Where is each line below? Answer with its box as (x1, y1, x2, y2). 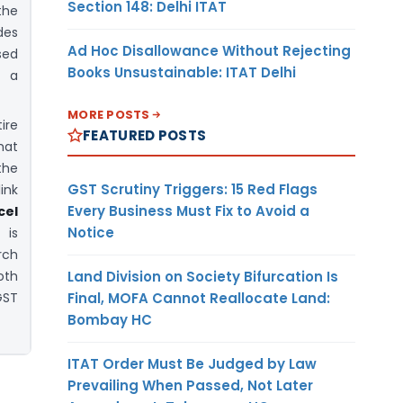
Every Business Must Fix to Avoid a (67, 201, 309, 220)
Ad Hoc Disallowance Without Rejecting (67, 40, 351, 60)
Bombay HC (67, 309, 152, 329)
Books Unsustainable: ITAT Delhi (67, 62, 296, 82)
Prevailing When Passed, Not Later (67, 375, 313, 395)
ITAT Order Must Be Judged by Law (67, 354, 317, 373)
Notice (67, 222, 114, 242)
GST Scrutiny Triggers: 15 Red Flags (67, 179, 318, 199)
